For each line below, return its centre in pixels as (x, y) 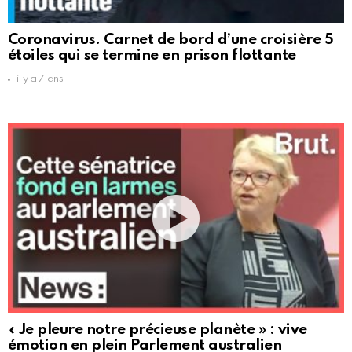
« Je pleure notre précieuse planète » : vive (158, 330)
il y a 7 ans (40, 79)
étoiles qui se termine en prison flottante (152, 56)
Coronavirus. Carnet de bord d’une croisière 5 (171, 40)
